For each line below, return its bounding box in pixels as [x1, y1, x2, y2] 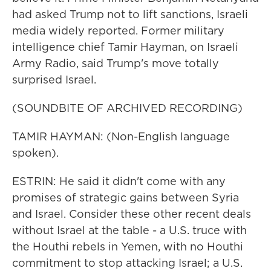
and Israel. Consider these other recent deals [12, 206, 251, 221]
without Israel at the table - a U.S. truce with [12, 223, 247, 238]
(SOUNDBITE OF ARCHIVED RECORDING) [12, 100, 243, 116]
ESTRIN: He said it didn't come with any [12, 174, 226, 189]
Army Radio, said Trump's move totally [12, 56, 219, 71]
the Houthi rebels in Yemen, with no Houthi [12, 239, 243, 254]
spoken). [12, 145, 59, 160]
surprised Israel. [12, 72, 96, 87]
